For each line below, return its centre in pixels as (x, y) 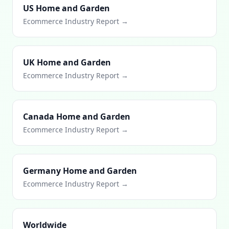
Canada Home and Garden (77, 117)
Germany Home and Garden (80, 171)
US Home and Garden (66, 8)
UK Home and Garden (67, 62)
